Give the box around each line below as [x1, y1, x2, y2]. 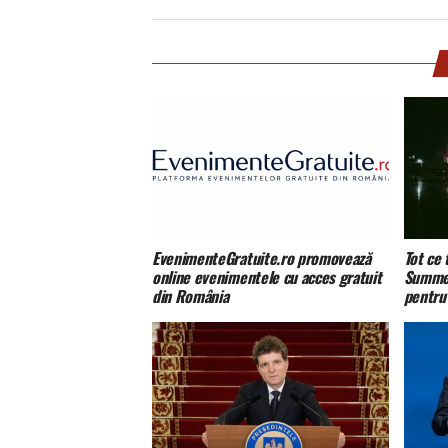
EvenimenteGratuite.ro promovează [152, 246, 371, 271]
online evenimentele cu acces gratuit [152, 265, 382, 290]
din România [152, 284, 229, 309]
